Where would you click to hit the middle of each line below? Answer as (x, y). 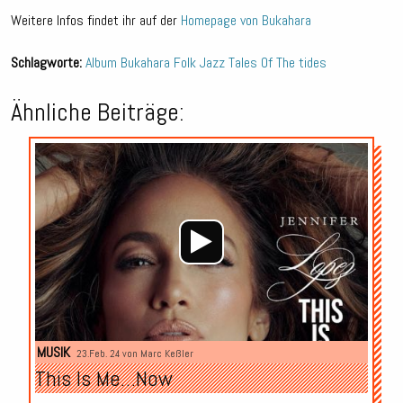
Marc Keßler (166, 353)
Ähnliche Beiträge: (98, 112)
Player (383, 171)
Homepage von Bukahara (246, 21)
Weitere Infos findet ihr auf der (96, 21)
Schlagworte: (46, 63)
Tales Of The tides (278, 63)
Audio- (383, 151)
